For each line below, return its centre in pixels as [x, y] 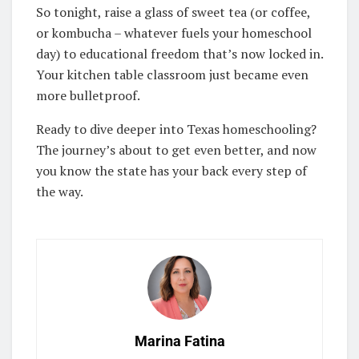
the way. [60, 191]
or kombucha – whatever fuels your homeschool [174, 32]
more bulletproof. [88, 95]
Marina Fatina [179, 341]
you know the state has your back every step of [171, 170]
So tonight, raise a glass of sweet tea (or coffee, [173, 12]
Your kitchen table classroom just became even [172, 74]
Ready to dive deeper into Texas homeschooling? [176, 129]
